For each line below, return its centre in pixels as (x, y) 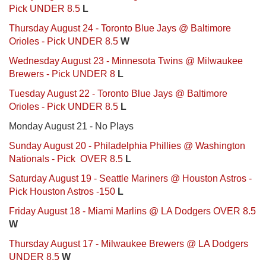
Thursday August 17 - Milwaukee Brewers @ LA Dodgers (129, 243)
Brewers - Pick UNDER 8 (62, 74)
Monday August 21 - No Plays (71, 126)
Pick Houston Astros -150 (62, 191)
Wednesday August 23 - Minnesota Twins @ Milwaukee (126, 61)
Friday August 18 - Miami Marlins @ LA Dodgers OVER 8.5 (132, 211)
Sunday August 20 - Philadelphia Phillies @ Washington (127, 145)
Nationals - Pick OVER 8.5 (66, 159)
